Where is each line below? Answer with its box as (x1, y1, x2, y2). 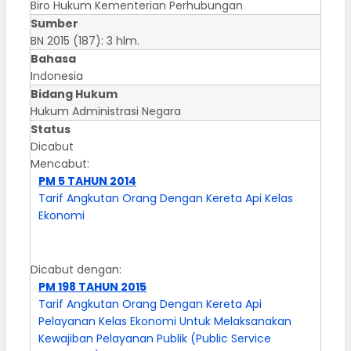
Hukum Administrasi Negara (31, 103, 181, 120)
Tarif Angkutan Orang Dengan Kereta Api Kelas (38, 190, 293, 207)
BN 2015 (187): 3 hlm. (31, 33, 139, 49)
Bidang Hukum (31, 86, 118, 103)
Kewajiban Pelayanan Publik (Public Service (38, 331, 271, 347)
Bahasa (31, 51, 76, 67)
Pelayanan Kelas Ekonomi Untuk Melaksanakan (38, 313, 291, 330)
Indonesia (31, 68, 83, 85)
